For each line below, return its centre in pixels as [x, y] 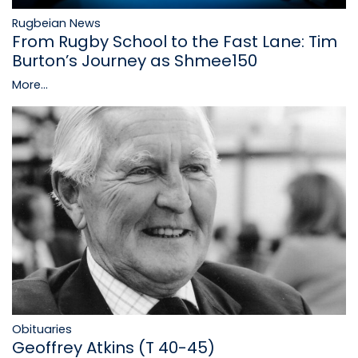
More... [30, 84]
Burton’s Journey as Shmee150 [135, 60]
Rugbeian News [56, 23]
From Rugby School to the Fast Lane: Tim [175, 41]
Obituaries [42, 330]
